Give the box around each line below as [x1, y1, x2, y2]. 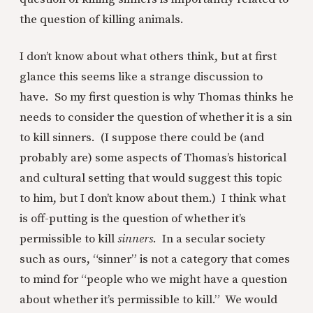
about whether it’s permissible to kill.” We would [20, 292, 277, 307]
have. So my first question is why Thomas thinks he [20, 89, 293, 105]
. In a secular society [153, 231, 265, 247]
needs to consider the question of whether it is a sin [20, 110, 292, 125]
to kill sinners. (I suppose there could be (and [20, 130, 264, 145]
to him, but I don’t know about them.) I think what [20, 191, 286, 206]
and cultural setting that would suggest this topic [20, 170, 282, 186]
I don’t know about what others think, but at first [20, 49, 277, 64]
